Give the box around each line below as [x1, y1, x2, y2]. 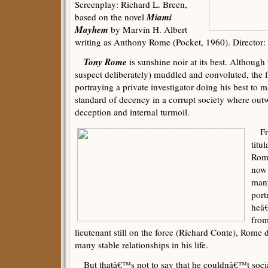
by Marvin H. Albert [108, 23, 187, 35]
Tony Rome [84, 55, 127, 68]
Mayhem [75, 23, 108, 36]
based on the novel [75, 11, 147, 23]
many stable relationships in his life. [75, 239, 208, 251]
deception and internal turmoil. [75, 106, 190, 118]
